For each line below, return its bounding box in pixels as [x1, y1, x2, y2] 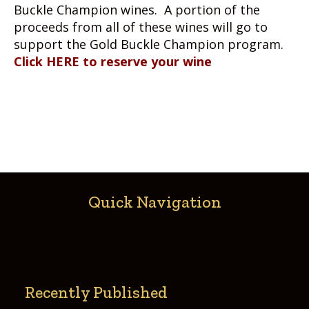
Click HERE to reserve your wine [14, 53, 212, 70]
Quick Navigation [88, 192, 221, 212]
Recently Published [25, 282, 168, 302]
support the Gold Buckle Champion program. [14, 36, 283, 52]
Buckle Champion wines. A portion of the [14, 1, 260, 18]
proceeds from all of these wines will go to [14, 19, 268, 35]
